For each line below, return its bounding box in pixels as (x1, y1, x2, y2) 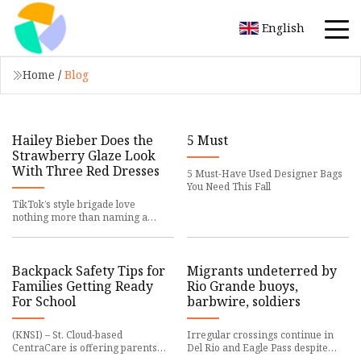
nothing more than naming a (12, 210, 147, 224)
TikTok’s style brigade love (12, 197, 135, 211)
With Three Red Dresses (12, 161, 160, 180)
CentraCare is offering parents (12, 340, 157, 355)
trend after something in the (12, 222, 145, 237)
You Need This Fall (187, 179, 272, 193)
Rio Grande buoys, (187, 276, 299, 295)
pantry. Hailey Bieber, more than (12, 235, 164, 250)
